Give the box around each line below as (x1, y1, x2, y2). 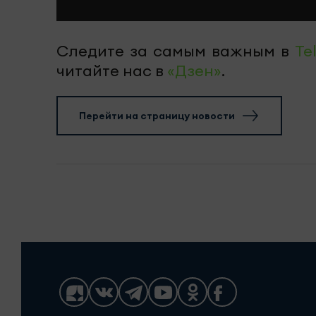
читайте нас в (56, 61, 167, 80)
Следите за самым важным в (56, 41, 295, 61)
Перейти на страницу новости (79, 109, 235, 122)
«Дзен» (167, 61, 221, 80)
